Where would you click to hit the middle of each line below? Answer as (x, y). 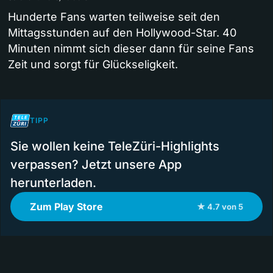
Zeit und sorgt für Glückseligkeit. (93, 64)
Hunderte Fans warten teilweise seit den (114, 16)
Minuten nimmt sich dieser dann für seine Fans (131, 48)
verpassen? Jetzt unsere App (96, 164)
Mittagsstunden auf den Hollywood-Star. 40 (122, 32)
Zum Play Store (66, 206)
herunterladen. (53, 183)
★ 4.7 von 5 (220, 206)
